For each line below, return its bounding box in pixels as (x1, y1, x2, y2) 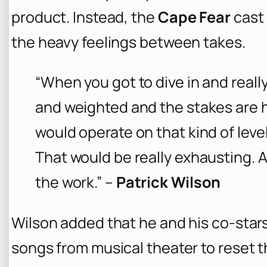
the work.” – (35, 172, 116, 193)
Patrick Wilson (116, 172, 221, 193)
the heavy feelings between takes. (11, 32, 246, 53)
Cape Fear (157, 7, 231, 28)
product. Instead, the (11, 7, 158, 28)
